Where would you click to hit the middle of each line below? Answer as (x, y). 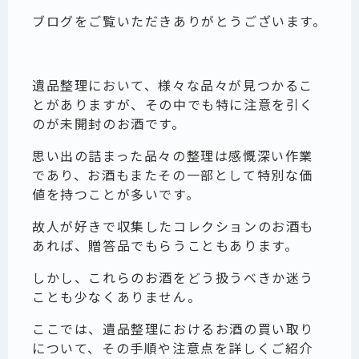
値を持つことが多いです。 (116, 194)
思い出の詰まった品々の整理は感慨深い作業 (173, 155)
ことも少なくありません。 (117, 296)
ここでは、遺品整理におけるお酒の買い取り (173, 329)
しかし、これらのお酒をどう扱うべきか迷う (173, 277)
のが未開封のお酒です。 (109, 123)
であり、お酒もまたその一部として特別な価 (173, 175)
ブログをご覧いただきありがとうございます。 (179, 21)
